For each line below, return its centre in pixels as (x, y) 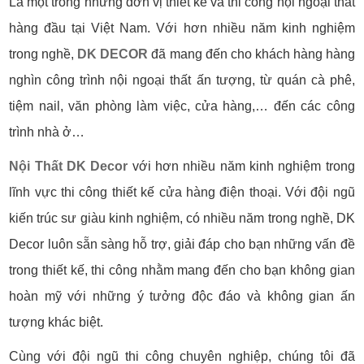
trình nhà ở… (47, 132)
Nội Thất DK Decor (69, 167)
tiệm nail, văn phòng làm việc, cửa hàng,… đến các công (182, 106)
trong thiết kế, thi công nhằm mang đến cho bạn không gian (182, 271)
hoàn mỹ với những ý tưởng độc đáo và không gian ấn (182, 297)
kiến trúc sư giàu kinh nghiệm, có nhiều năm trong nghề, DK (182, 219)
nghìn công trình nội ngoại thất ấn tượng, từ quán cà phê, (182, 80)
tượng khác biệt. (58, 323)
